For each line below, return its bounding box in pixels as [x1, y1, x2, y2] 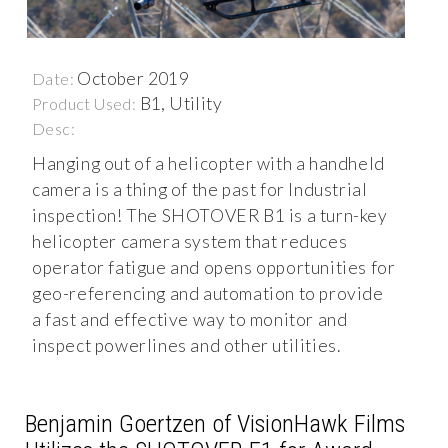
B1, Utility [139, 92, 223, 114]
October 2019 [77, 67, 190, 89]
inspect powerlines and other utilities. [32, 334, 341, 356]
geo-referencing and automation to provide [32, 282, 384, 304]
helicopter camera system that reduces [32, 230, 348, 252]
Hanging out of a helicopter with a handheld [32, 152, 385, 174]
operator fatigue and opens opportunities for [32, 256, 396, 278]
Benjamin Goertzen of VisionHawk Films [25, 408, 405, 438]
